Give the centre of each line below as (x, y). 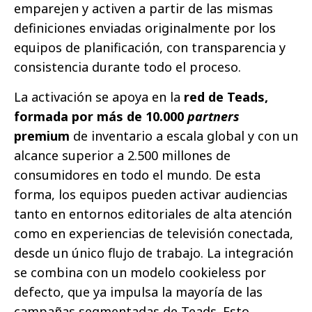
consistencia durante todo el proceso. (127, 67)
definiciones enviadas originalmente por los (145, 28)
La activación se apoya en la (99, 97)
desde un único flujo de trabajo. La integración (154, 253)
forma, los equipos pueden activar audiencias (151, 195)
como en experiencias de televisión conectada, (154, 234)
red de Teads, (226, 97)
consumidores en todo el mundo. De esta (137, 175)
